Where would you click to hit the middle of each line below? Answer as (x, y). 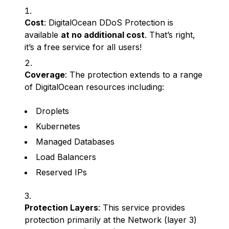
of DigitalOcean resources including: (94, 87)
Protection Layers (61, 208)
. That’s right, (170, 35)
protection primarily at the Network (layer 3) (111, 220)
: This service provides (142, 208)
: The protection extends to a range (134, 75)
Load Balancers (66, 157)
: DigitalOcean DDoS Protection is (109, 22)
